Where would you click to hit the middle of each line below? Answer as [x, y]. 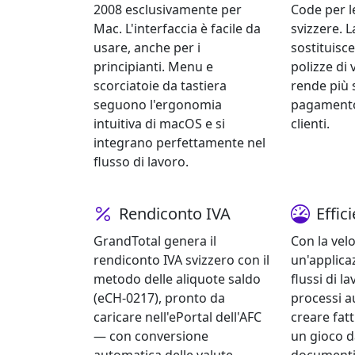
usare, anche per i [147, 48]
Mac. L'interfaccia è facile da [177, 29]
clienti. [310, 124]
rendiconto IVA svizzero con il [181, 260]
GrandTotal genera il [155, 241]
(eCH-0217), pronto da [159, 298]
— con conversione [151, 336]
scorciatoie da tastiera [160, 86]
